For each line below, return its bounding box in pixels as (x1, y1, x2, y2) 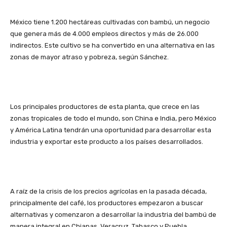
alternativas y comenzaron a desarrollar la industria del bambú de (10, 211, 216, 219)
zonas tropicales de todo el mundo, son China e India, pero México (10, 115, 216, 123)
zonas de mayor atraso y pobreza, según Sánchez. (10, 53, 169, 61)
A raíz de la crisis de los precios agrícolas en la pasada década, (10, 187, 207, 196)
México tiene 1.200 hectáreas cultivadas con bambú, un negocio (10, 18, 210, 26)
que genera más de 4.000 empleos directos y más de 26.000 (10, 30, 199, 38)
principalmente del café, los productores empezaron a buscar (10, 199, 203, 207)
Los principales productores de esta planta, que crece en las (10, 103, 200, 111)
